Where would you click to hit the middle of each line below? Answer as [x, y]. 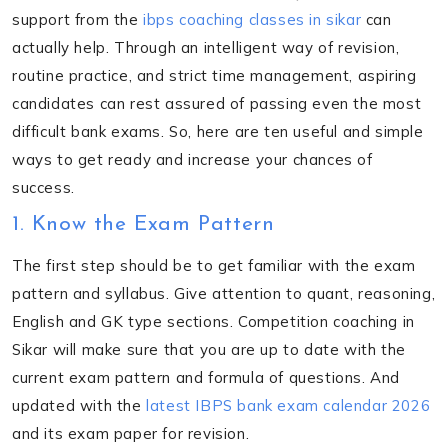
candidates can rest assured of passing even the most [217, 103]
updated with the [79, 405]
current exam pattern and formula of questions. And [206, 377]
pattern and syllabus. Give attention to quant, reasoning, [224, 293]
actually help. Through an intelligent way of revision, [206, 47]
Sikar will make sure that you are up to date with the [209, 349]
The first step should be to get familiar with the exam [214, 265]
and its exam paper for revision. [131, 433]
